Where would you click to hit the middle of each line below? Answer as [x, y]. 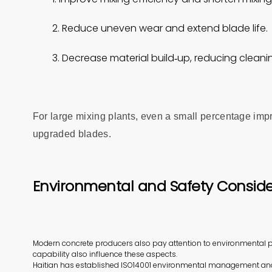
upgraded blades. [72, 134]
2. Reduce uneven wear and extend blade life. [160, 29]
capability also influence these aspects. [105, 254]
